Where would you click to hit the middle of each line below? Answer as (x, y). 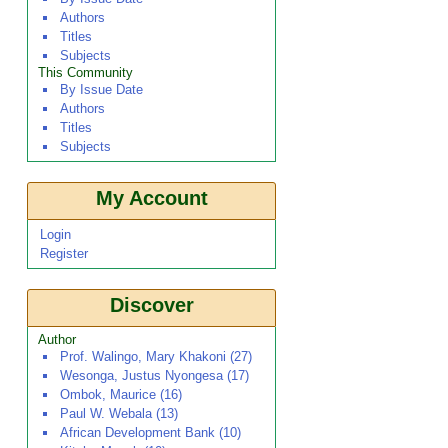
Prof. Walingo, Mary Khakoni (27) (156, 356)
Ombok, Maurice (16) (121, 394)
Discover (151, 305)
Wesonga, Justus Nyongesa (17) (154, 375)
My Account (151, 198)
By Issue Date (101, 89)
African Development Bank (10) (150, 432)
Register (64, 253)
